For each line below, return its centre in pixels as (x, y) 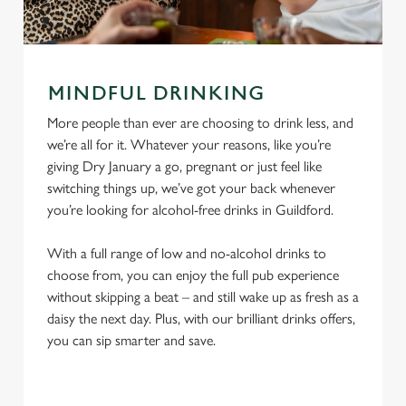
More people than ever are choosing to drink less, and (200, 123)
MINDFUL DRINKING (156, 94)
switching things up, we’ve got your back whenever (191, 188)
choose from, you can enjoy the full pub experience (193, 275)
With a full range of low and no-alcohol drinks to (187, 253)
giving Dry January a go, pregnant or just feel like (184, 166)
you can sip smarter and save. (133, 340)
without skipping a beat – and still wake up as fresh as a (203, 297)
